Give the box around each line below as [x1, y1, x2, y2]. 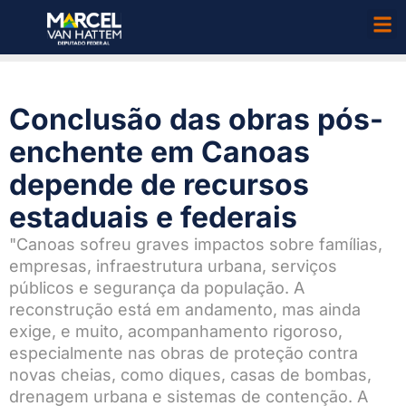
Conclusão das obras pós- [9, 101, 383, 138]
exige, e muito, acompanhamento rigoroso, [9, 322, 343, 342]
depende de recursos [9, 167, 309, 203]
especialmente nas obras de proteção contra [9, 343, 358, 363]
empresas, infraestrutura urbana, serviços [9, 256, 337, 276]
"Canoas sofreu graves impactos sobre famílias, [9, 235, 382, 255]
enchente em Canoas [9, 134, 310, 170]
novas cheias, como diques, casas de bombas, [9, 365, 372, 385]
